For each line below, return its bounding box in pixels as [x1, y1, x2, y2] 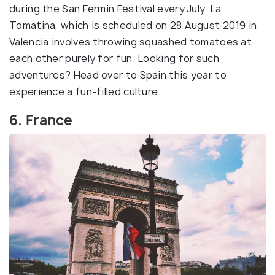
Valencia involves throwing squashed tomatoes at [9, 35, 252, 49]
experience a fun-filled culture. [9, 85, 161, 99]
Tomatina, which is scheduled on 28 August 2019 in [9, 18, 257, 33]
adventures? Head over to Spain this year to [9, 68, 227, 82]
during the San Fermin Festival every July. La [9, 2, 222, 16]
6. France [9, 111, 73, 130]
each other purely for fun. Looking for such [9, 52, 219, 66]
